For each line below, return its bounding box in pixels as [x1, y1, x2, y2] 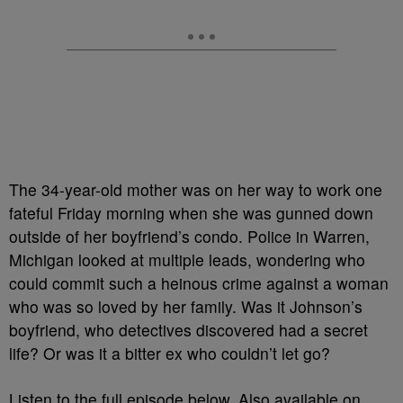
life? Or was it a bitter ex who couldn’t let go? [9, 341, 330, 364]
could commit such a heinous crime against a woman [9, 271, 389, 294]
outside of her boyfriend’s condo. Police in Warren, [9, 224, 370, 247]
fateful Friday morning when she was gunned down [9, 201, 373, 224]
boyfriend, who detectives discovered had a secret [9, 318, 368, 341]
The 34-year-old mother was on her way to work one [9, 177, 382, 201]
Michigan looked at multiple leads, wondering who [9, 247, 365, 271]
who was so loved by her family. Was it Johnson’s [9, 294, 363, 318]
